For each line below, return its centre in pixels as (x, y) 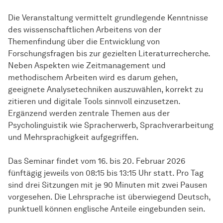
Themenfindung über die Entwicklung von (84, 42)
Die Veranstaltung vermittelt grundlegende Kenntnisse (108, 18)
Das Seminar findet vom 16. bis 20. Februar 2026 (97, 161)
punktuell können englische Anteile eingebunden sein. (107, 209)
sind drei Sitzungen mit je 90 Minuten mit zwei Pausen (108, 185)
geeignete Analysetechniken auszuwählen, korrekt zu (106, 90)
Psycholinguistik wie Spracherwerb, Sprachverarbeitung (111, 125)
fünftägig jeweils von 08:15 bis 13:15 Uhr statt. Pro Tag (106, 173)
